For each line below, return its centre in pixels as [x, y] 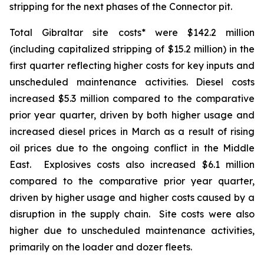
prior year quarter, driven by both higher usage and [132, 115]
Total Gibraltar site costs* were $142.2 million [132, 32]
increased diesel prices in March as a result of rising [132, 131]
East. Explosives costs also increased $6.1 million [132, 164]
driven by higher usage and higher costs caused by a [132, 197]
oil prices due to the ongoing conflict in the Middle [132, 148]
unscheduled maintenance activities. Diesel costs [132, 82]
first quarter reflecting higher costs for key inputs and [132, 65]
